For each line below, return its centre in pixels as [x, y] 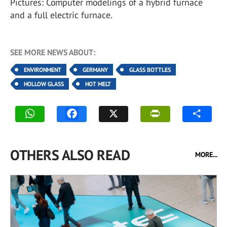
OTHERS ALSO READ [70, 155]
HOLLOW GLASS [44, 84]
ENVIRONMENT [43, 69]
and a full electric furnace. [61, 15]
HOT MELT [98, 84]
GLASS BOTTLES [150, 69]
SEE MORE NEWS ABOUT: [53, 52]
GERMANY [95, 69]
